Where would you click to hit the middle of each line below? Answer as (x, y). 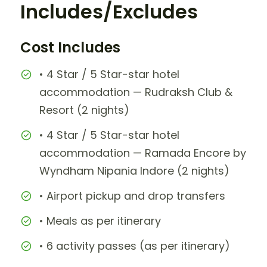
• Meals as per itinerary (100, 221)
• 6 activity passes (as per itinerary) (135, 246)
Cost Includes (70, 47)
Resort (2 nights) (84, 110)
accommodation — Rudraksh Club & (136, 92)
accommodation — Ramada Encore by (143, 153)
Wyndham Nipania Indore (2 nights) (134, 170)
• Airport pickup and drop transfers (132, 195)
